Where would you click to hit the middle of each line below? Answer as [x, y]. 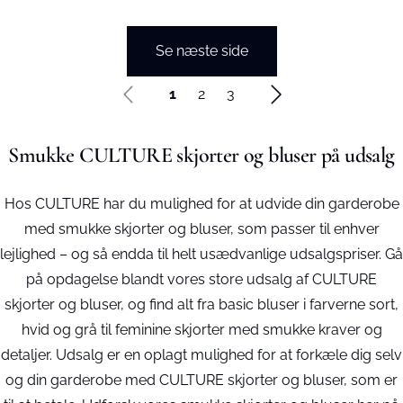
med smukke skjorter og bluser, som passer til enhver [201, 229]
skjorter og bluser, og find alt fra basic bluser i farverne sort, [201, 304]
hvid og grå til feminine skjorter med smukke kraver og [201, 330]
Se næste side [201, 51]
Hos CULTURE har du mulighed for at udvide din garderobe [201, 204]
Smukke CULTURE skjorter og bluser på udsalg [201, 155]
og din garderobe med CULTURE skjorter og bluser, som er [201, 380]
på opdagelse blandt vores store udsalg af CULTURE [201, 279]
